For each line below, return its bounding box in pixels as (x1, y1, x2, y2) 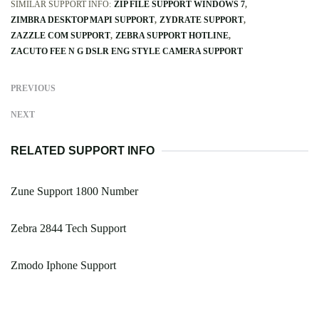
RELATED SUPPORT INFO (11, 145, 155, 157)
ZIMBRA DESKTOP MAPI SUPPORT (11, 15, 155, 26)
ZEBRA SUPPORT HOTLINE (115, 31, 229, 41)
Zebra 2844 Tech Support (11, 222, 126, 235)
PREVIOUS (11, 83, 56, 94)
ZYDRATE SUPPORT (159, 15, 244, 26)
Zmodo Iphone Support (11, 259, 116, 272)
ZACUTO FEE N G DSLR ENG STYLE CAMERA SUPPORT (11, 46, 243, 57)
